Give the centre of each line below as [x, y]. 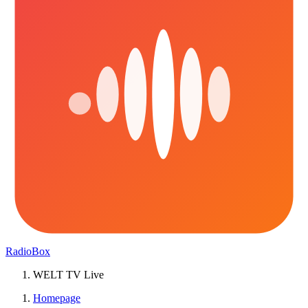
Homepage [57, 298]
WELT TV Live [68, 275]
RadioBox [28, 251]
